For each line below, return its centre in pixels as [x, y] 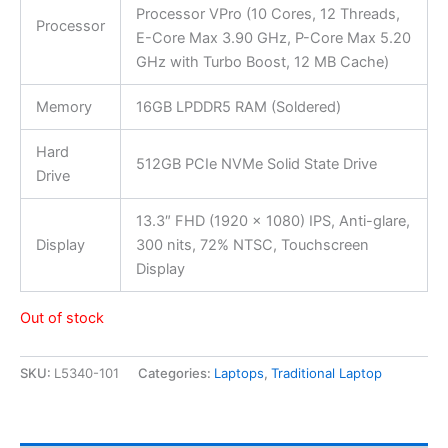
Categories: [176, 373]
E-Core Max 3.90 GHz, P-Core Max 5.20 [273, 37]
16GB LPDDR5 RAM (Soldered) [238, 106]
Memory [63, 106]
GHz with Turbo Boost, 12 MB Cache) [262, 61]
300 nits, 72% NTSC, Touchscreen [252, 244]
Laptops [239, 373]
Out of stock [62, 318]
